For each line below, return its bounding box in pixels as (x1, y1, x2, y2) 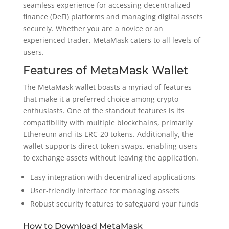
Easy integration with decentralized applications (30, 172, 195, 182)
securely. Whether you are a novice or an (22, 24, 163, 33)
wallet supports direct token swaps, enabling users (22, 141, 198, 151)
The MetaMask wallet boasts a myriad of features (22, 82, 192, 92)
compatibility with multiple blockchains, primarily (22, 118, 193, 127)
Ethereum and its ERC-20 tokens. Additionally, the (22, 129, 193, 139)
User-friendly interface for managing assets (30, 186, 179, 195)
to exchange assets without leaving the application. (22, 153, 198, 163)
